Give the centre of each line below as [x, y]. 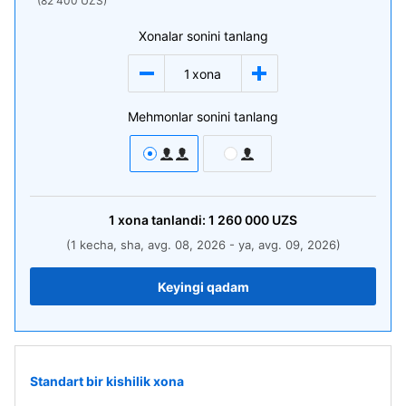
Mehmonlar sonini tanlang [203, 116]
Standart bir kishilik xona [107, 381]
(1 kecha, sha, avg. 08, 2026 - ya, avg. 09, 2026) [203, 245]
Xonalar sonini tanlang [203, 36]
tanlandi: [179, 220]
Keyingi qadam [203, 286]
